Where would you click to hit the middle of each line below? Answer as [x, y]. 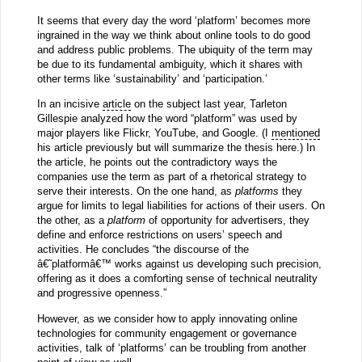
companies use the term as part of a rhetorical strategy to [171, 177]
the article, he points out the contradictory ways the [157, 162]
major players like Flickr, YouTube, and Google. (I [154, 133]
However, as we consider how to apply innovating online [167, 318]
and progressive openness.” [101, 293]
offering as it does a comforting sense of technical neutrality [177, 279]
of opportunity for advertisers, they [227, 221]
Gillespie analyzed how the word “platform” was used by [167, 119]
